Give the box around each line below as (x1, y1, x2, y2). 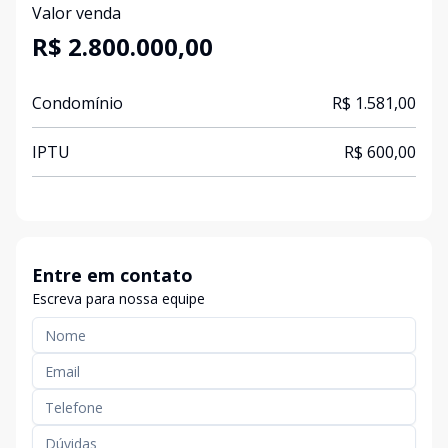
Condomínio (32, 92, 123, 114)
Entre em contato (32, 263, 193, 287)
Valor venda (32, 2, 121, 24)
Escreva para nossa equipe (32, 289, 205, 308)
